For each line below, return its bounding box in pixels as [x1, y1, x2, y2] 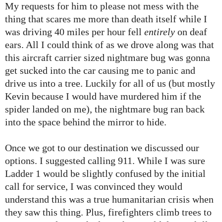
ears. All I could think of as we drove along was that [5, 39, 214, 51]
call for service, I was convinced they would [5, 181, 182, 192]
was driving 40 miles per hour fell [5, 26, 144, 38]
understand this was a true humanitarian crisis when [5, 194, 214, 205]
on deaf [175, 26, 207, 38]
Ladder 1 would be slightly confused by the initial [5, 168, 206, 179]
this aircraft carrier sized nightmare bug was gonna [5, 52, 210, 63]
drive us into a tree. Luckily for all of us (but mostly [5, 78, 215, 89]
